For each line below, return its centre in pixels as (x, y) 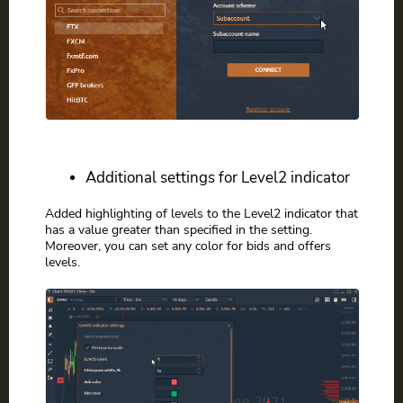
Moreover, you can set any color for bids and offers (188, 246)
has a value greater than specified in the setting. (179, 230)
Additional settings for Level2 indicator (218, 178)
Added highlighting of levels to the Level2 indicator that (201, 214)
